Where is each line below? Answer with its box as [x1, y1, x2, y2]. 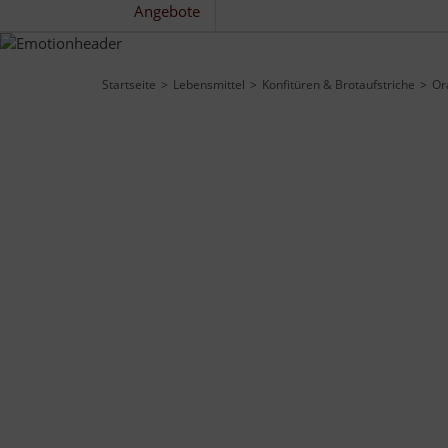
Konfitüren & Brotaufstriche [262, 75, 415, 93]
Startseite [102, 75, 156, 93]
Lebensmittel [173, 75, 245, 93]
